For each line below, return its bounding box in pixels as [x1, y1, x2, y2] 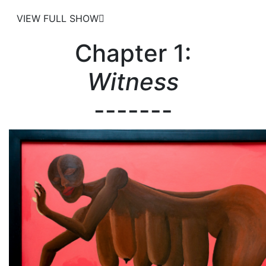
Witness [87, 67, 179, 96]
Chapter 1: [75, 39, 191, 68]
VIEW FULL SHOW [17, 12, 99, 24]
